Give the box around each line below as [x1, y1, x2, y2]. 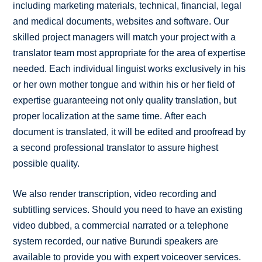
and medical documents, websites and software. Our [13, 16, 229, 26]
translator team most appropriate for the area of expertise [13, 47, 246, 58]
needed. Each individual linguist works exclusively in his [13, 63, 246, 74]
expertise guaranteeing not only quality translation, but [13, 95, 237, 105]
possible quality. [13, 158, 80, 168]
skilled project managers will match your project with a [13, 32, 236, 42]
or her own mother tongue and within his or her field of [13, 79, 235, 89]
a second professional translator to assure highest [13, 142, 219, 153]
